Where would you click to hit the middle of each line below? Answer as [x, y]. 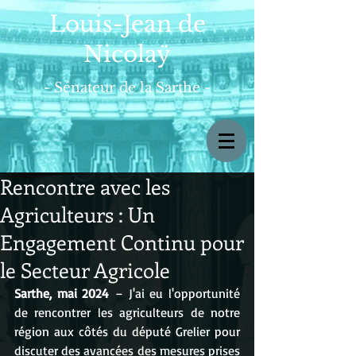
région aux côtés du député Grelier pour [127, 331]
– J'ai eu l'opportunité [175, 293]
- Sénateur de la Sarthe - [127, 88]
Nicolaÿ [127, 54]
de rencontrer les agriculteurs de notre [127, 312]
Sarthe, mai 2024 [62, 293]
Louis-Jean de [127, 24]
